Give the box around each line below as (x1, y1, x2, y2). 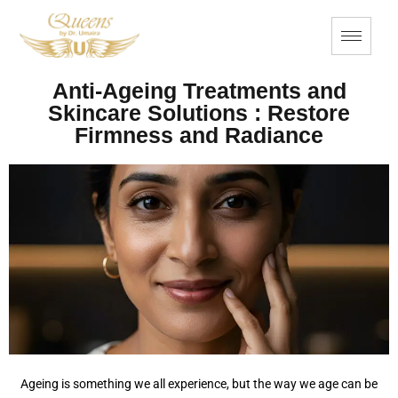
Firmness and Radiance (75, 123, 323, 147)
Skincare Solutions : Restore (48, 100, 350, 125)
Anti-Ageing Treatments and (52, 78, 346, 103)
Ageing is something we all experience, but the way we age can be (20, 377, 378, 391)
